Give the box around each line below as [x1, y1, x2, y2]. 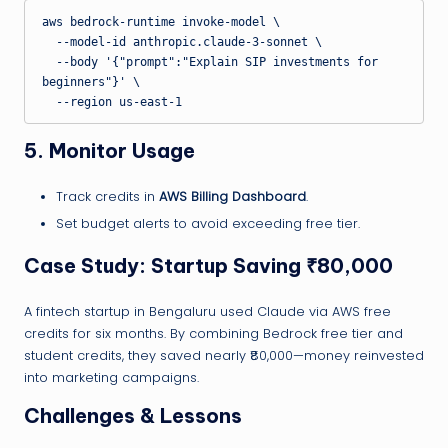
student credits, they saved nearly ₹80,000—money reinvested [24, 347, 424, 365]
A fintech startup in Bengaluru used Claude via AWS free [24, 303, 391, 321]
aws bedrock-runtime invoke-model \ [41, 14, 280, 29]
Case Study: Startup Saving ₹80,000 [24, 253, 393, 279]
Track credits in [56, 188, 159, 206]
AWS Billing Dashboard [159, 188, 306, 206]
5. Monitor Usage [24, 138, 195, 164]
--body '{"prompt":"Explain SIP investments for [41, 54, 56, 69]
